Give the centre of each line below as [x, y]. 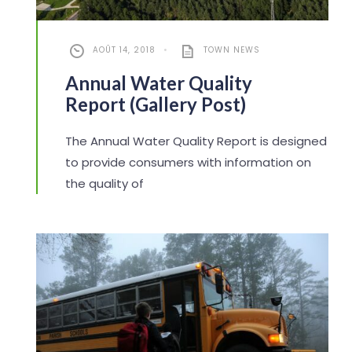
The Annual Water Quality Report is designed [196, 141]
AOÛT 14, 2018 [124, 50]
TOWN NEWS [231, 50]
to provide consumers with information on [188, 163]
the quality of [104, 184]
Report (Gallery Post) [155, 104]
